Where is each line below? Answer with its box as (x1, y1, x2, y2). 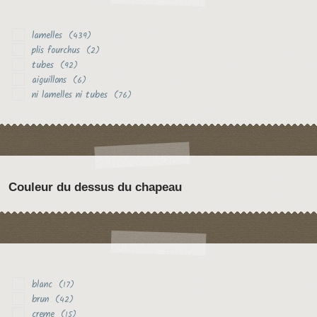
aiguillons (31, 73, 67, 88)
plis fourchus (31, 43, 80, 59)
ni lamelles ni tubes (31, 88, 108, 103)
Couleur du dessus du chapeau (8, 180, 182, 195)
